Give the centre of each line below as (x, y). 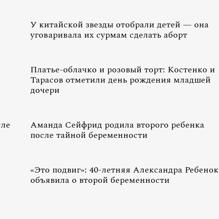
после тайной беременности (89, 135)
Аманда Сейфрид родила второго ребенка (117, 125)
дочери (45, 90)
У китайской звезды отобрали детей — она (120, 25)
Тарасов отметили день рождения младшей (120, 80)
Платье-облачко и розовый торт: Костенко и (123, 70)
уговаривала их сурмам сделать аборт (109, 35)
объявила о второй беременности (100, 180)
